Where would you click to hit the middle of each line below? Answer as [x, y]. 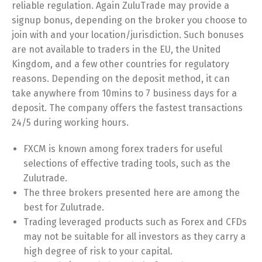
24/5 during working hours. [70, 123]
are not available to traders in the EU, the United [116, 49]
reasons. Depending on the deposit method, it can [121, 79]
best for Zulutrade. [64, 207]
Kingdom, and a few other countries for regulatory [120, 64]
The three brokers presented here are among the [132, 193]
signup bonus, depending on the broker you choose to [129, 20]
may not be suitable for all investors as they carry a [135, 237]
